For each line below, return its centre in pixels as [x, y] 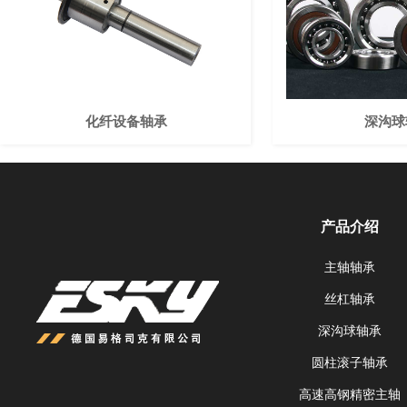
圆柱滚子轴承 [349, 363]
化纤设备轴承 [126, 122]
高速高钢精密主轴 [349, 395]
